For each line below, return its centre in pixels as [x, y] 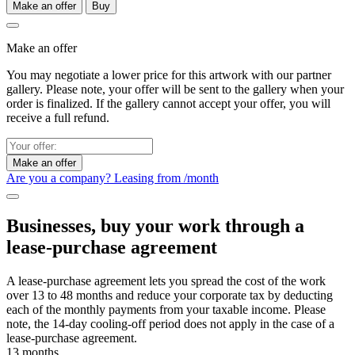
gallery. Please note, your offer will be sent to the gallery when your [175, 90]
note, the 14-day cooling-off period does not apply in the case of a [170, 324]
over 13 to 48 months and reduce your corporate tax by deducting [170, 296]
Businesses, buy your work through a [155, 226]
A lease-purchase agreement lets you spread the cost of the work [166, 281]
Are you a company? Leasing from [95, 178]
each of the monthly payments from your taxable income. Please [166, 310]
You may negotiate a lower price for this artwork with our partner [169, 75]
